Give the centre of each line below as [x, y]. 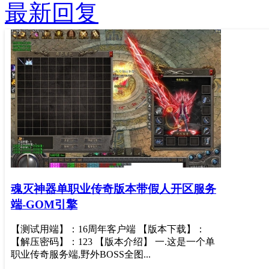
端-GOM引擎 [44, 204]
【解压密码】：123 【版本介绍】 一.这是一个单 [113, 242]
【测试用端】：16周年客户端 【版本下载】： [108, 229]
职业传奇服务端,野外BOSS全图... [81, 255]
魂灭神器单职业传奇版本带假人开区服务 [113, 189]
